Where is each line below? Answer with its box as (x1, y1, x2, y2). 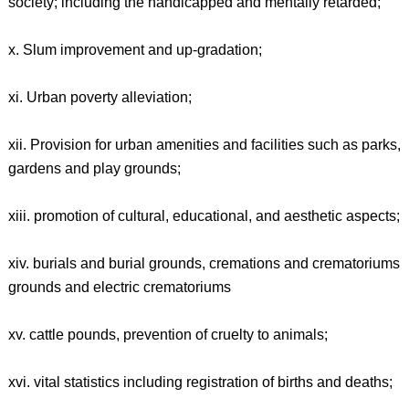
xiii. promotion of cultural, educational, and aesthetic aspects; (7, 208, 400, 224)
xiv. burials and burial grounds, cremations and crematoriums (7, 256, 400, 271)
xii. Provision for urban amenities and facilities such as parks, (7, 137, 401, 152)
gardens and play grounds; (7, 161, 181, 176)
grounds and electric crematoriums (7, 279, 231, 295)
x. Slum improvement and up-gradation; (7, 42, 262, 58)
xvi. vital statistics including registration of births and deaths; (7, 374, 393, 390)
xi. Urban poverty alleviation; (7, 89, 192, 105)
